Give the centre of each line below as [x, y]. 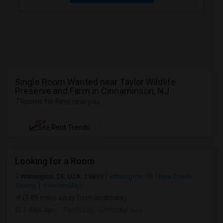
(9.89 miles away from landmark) [74, 198]
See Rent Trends [63, 127]
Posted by [79, 210]
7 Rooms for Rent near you [57, 102]
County [26, 185]
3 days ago [38, 210]
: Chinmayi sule [119, 210]
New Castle [175, 176]
